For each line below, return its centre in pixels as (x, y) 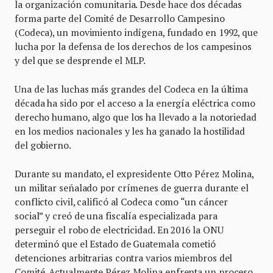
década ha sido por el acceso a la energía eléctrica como (135, 103)
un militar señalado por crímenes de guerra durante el (132, 188)
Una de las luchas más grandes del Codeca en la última (132, 89)
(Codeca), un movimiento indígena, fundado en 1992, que (136, 33)
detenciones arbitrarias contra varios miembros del (124, 258)
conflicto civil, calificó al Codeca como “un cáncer (122, 202)
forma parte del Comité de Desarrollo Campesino (120, 19)
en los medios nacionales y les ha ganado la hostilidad (130, 131)
